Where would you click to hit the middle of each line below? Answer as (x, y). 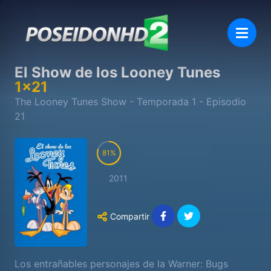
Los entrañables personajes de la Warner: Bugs (121, 264)
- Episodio (221, 102)
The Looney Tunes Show (70, 102)
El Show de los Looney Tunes (117, 72)
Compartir (130, 216)
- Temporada (159, 102)
